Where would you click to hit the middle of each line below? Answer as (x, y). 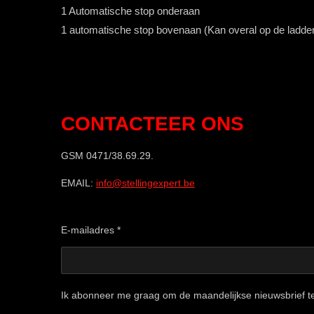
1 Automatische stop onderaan (130, 11)
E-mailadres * (91, 230)
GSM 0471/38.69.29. (107, 156)
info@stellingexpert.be (145, 183)
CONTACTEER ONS (155, 124)
